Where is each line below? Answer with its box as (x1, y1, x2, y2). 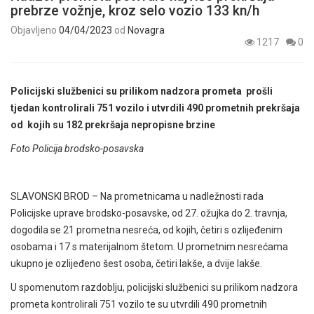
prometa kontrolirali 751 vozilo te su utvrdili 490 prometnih (11, 298, 267, 310)
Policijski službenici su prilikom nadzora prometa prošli (11, 85, 273, 97)
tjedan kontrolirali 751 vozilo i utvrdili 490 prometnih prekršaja (11, 102, 300, 114)
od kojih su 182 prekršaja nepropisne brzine (11, 118, 215, 130)
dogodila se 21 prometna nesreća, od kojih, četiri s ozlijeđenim (11, 224, 282, 235)
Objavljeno (11, 24, 59, 36)
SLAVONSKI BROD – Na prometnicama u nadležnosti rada (11, 190, 264, 202)
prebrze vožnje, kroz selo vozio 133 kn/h (11, 2, 259, 19)
